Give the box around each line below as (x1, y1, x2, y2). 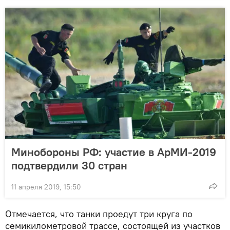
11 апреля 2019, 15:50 (11, 182, 81, 192)
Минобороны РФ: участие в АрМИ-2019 (11, 145, 216, 160)
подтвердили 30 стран (11, 158, 127, 173)
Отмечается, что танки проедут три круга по (5, 208, 193, 220)
